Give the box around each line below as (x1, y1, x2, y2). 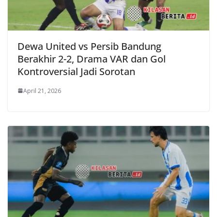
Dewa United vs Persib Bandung (17, 39, 161, 53)
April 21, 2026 (23, 86, 61, 95)
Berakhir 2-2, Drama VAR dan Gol (17, 52, 166, 65)
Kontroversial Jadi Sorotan (17, 64, 135, 78)
